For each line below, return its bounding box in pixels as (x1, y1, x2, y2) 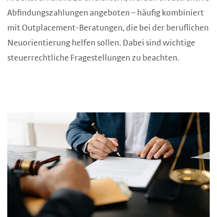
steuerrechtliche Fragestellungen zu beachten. (7, 54, 179, 62)
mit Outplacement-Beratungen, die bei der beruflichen (7, 24, 209, 32)
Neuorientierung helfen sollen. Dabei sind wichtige (7, 39, 195, 47)
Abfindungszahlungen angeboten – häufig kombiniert (7, 9, 204, 17)
